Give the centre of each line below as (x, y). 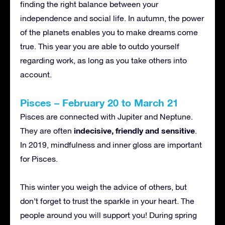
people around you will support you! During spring (108, 215)
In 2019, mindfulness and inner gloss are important (111, 144)
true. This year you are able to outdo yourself (100, 46)
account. (36, 74)
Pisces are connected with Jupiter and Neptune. (106, 116)
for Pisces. (39, 158)
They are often (47, 130)
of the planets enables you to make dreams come (109, 32)
